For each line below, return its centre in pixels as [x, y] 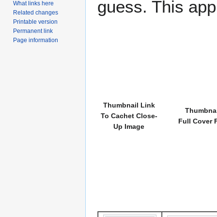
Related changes [36, 12]
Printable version [36, 22]
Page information [36, 40]
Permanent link [33, 31]
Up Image [129, 126]
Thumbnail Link [129, 105]
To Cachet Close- [129, 116]
